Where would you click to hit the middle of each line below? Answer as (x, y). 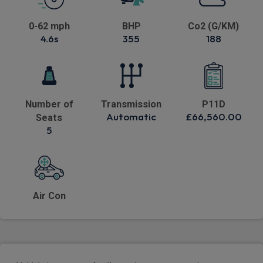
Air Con (49, 196)
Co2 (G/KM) (214, 26)
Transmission (131, 104)
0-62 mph (49, 26)
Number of (49, 104)
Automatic (131, 117)
